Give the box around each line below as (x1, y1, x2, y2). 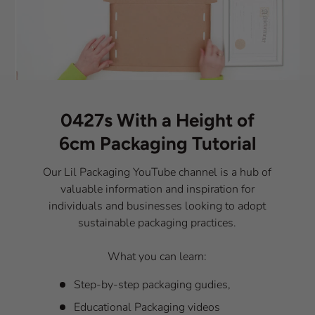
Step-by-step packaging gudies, (74, 276, 231, 292)
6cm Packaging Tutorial (58, 131, 256, 154)
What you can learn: (108, 248, 207, 264)
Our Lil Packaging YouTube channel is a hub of (43, 164, 272, 180)
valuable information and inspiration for (60, 181, 255, 197)
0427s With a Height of (60, 108, 255, 131)
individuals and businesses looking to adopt (49, 198, 266, 214)
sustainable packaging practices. (78, 214, 237, 231)
